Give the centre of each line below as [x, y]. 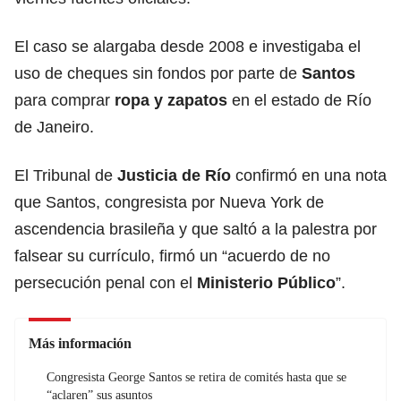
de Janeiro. [54, 127]
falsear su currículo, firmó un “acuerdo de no [172, 256]
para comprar [64, 100]
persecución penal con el [106, 282]
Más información [80, 343]
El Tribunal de [66, 175]
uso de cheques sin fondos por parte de [158, 73]
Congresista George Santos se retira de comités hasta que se [196, 377]
